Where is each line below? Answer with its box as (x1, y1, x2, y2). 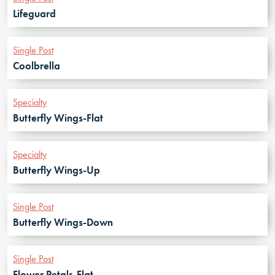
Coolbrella (13, 59, 60, 72)
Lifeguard (13, 7, 56, 20)
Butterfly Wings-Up (13, 163, 100, 177)
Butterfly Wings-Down (13, 215, 113, 229)
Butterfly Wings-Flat (13, 111, 103, 125)
